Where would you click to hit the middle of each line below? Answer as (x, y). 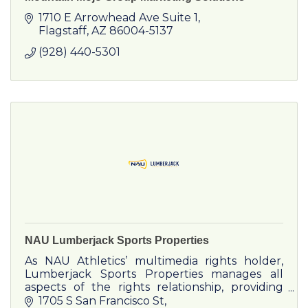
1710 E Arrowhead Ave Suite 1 (118, 18)
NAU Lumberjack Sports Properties (117, 241)
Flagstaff (63, 31)
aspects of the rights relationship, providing (154, 287)
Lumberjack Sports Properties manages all (154, 274)
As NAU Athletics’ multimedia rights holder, (154, 261)
